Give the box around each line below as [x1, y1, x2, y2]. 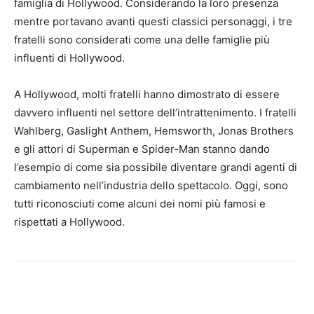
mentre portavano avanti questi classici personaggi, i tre [14, 15, 292, 28]
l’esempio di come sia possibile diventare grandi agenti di [14, 161, 297, 174]
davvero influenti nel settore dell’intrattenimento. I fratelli [14, 106, 296, 119]
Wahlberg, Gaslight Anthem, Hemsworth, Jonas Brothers [14, 124, 294, 137]
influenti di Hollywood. [14, 51, 125, 64]
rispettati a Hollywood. [14, 215, 125, 228]
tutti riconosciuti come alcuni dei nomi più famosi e [14, 197, 266, 210]
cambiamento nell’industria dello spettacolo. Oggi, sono [14, 179, 288, 192]
